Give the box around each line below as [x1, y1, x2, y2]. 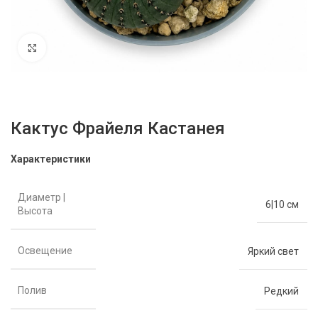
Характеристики [11, 153, 91, 165]
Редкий [264, 285, 299, 297]
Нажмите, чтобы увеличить [46, 41, 191, 54]
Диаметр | [18, 192, 65, 203]
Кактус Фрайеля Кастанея [11, 119, 225, 138]
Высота [18, 205, 53, 216]
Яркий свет [248, 245, 299, 257]
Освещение [18, 245, 72, 256]
